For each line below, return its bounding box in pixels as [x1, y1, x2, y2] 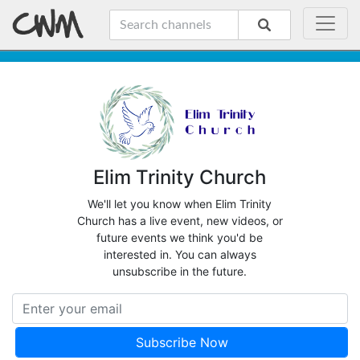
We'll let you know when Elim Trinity [88, 196, 272, 211]
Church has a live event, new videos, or [76, 213, 283, 227]
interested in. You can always [103, 247, 256, 261]
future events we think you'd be [96, 230, 264, 244]
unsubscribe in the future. [112, 264, 247, 278]
